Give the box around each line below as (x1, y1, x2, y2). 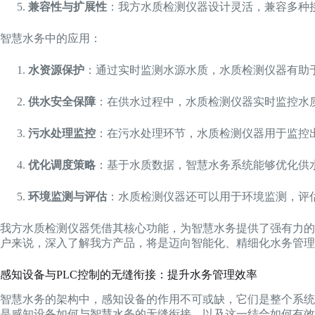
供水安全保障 (28, 95, 96, 108)
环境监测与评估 (28, 190, 107, 202)
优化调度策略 (28, 158, 96, 171)
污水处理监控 (28, 127, 96, 139)
